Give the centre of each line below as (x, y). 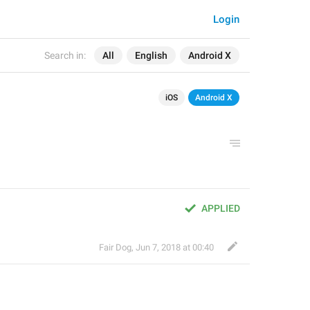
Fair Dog (115, 247)
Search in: (65, 55)
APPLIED (221, 208)
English (151, 55)
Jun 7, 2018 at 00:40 (175, 247)
